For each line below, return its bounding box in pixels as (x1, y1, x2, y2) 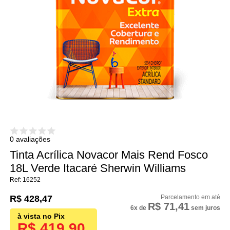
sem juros (189, 204, 220, 212)
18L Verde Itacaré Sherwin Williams (10, 162, 186, 175)
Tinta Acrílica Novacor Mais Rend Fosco (10, 148, 208, 162)
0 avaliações (10, 135, 51, 144)
